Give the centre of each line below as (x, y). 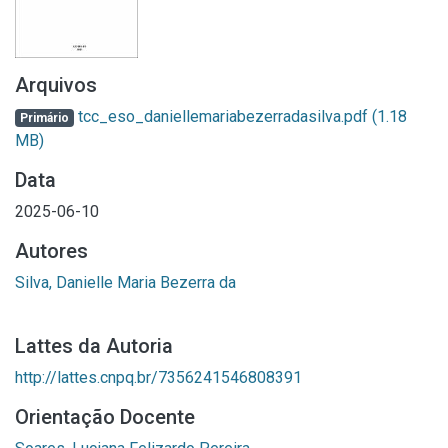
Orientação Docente (105, 417)
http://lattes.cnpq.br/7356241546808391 (158, 377)
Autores (51, 251)
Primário (44, 118)
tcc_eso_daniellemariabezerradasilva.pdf (222, 116)
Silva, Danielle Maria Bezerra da (125, 282)
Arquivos (56, 85)
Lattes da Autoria (94, 346)
